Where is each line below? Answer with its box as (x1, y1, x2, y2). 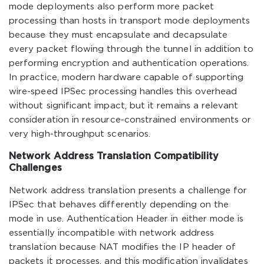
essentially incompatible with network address (9, 229, 214, 237)
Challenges (9, 164, 62, 173)
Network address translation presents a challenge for (9, 187, 247, 194)
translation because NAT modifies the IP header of (9, 243, 236, 251)
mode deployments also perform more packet (9, 3, 214, 11)
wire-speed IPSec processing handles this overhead (9, 88, 237, 95)
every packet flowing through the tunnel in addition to (9, 45, 254, 53)
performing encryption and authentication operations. (9, 60, 249, 67)
